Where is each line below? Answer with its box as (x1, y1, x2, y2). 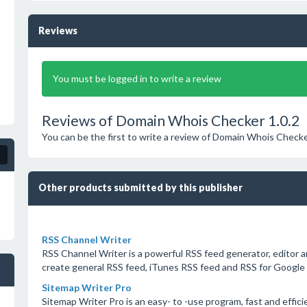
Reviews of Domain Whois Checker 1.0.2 (41, 112, 299, 129)
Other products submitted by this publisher (38, 182, 243, 193)
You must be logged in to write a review (52, 73, 221, 84)
